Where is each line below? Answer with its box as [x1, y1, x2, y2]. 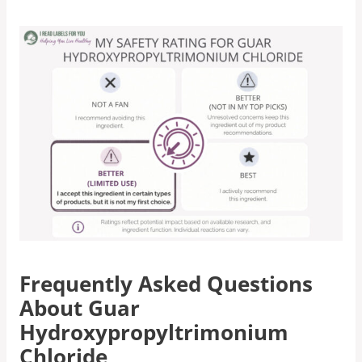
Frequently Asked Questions [19, 269, 313, 298]
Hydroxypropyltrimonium [19, 318, 288, 347]
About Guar [19, 293, 140, 322]
